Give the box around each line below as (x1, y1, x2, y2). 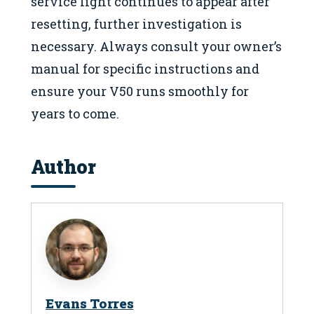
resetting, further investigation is (31, 15, 242, 32)
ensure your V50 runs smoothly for (31, 82, 249, 100)
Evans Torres (46, 294, 134, 312)
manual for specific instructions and (31, 60, 259, 77)
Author (31, 153, 96, 179)
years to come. (31, 104, 119, 122)
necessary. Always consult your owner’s (31, 37, 282, 55)
